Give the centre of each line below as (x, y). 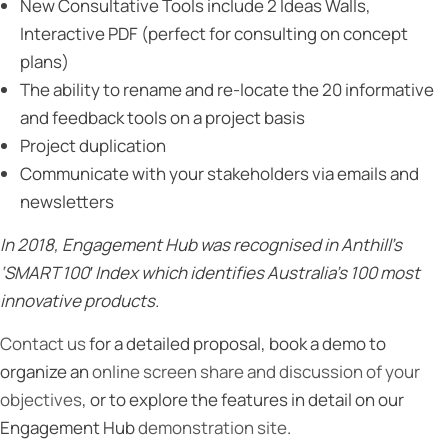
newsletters (67, 201)
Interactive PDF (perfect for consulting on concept (214, 33)
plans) (44, 61)
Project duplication (93, 145)
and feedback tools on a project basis (162, 117)
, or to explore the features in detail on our (243, 399)
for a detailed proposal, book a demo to (236, 343)
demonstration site (212, 427)
